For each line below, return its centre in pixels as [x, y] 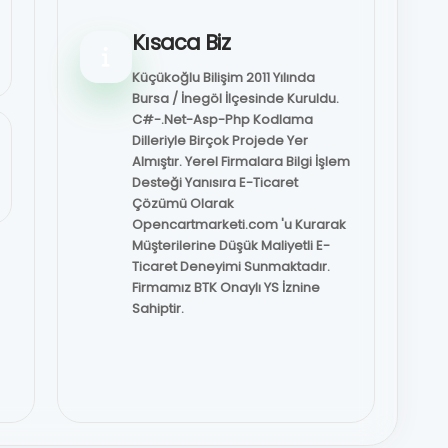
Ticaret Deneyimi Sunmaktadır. [231, 266]
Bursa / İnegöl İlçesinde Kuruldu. [236, 98]
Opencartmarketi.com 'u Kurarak [239, 224]
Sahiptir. [158, 308]
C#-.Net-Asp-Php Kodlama [223, 119]
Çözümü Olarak [183, 203]
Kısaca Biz [181, 42]
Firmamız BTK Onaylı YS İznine [226, 287]
